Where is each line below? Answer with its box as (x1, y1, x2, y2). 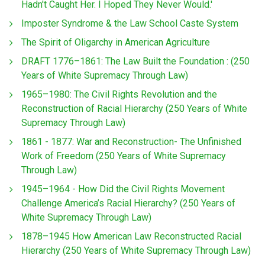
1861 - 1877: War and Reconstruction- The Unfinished (21, 136, 241, 148)
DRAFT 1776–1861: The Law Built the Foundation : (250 (21, 56, 250, 67)
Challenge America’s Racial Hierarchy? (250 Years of (21, 198, 235, 209)
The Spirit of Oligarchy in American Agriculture (21, 37, 210, 49)
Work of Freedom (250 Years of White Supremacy (21, 150, 226, 162)
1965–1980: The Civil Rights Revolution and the (21, 89, 217, 101)
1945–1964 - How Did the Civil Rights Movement (21, 183, 225, 195)
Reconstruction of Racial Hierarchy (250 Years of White (21, 103, 247, 115)
